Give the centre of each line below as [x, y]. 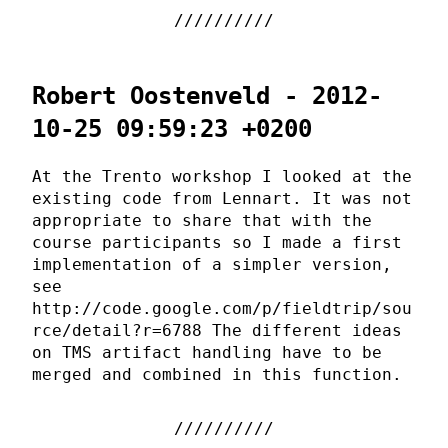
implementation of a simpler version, [212, 265]
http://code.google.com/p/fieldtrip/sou [222, 309]
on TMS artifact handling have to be [207, 353]
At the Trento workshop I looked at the [222, 177]
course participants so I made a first [217, 243]
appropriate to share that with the [202, 221]
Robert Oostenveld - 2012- [207, 96]
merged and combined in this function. [217, 375]
